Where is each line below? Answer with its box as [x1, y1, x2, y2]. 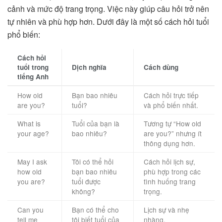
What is [17, 118, 41, 128]
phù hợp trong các [144, 166, 201, 176]
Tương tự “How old [144, 118, 201, 128]
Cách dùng [144, 62, 178, 72]
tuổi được [72, 176, 101, 186]
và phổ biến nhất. [144, 100, 198, 110]
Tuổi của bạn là [72, 118, 119, 128]
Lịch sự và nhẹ [144, 204, 189, 215]
